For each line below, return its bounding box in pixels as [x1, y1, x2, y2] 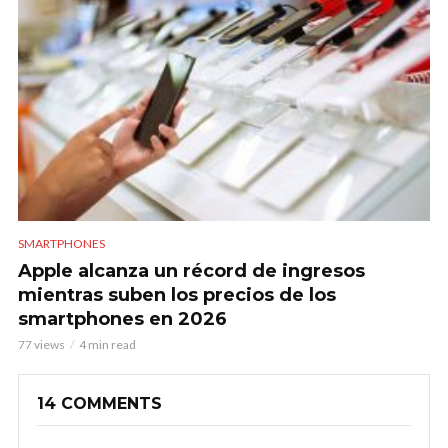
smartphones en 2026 [18, 307, 227, 330]
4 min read [79, 336, 136, 352]
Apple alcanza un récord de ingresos [18, 259, 365, 282]
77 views [18, 336, 65, 352]
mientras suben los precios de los [18, 283, 336, 306]
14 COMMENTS [37, 393, 162, 413]
